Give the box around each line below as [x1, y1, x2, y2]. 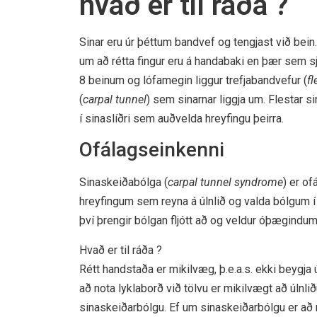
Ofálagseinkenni [79, 138, 224, 162]
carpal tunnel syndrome [168, 175, 283, 190]
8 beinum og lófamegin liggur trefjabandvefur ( [79, 74, 307, 87]
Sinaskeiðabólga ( [79, 175, 168, 190]
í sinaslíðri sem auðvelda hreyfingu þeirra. [79, 112, 284, 125]
